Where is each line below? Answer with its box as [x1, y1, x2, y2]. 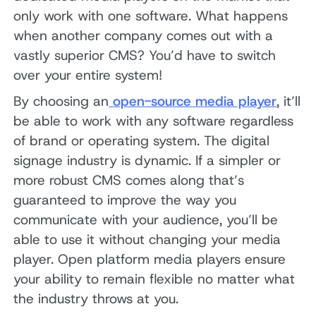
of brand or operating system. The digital [13, 132, 270, 150]
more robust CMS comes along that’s [13, 171, 245, 190]
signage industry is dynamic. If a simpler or [13, 152, 281, 170]
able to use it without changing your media [13, 231, 281, 249]
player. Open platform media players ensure [13, 250, 286, 269]
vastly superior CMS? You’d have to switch [13, 46, 276, 64]
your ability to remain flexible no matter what [13, 270, 296, 288]
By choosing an [13, 92, 109, 111]
